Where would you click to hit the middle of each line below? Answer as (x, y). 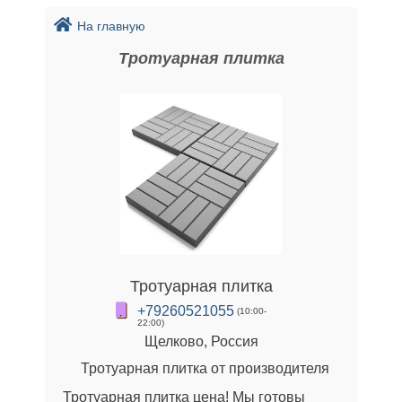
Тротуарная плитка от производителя (205, 368)
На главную (111, 26)
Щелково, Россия (201, 341)
